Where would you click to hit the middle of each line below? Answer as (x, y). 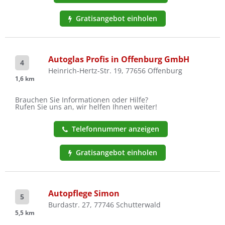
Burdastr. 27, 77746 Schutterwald (104, 205)
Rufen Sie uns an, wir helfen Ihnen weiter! (86, 107)
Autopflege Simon (84, 194)
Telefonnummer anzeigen (116, 129)
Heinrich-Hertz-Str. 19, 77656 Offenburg (115, 71)
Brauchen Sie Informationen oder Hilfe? (82, 100)
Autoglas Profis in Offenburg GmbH (119, 60)
